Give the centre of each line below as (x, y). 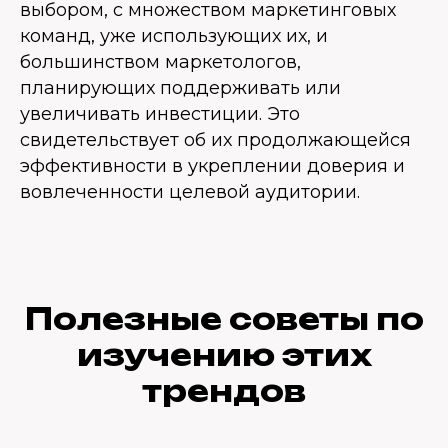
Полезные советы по (224, 318)
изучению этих (224, 354)
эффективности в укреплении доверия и (212, 166)
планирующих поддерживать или (180, 88)
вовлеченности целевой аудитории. (190, 192)
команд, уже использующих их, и (174, 36)
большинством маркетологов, (160, 62)
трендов (224, 390)
